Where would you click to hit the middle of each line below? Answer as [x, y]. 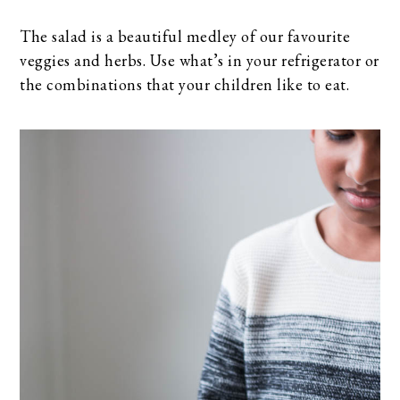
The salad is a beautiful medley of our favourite [185, 36]
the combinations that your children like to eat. [185, 84]
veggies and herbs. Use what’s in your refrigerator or [200, 60]
